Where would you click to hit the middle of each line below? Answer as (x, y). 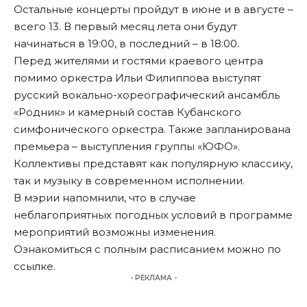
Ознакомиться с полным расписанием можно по (147, 249)
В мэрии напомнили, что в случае (105, 198)
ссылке (34, 267)
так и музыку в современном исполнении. (129, 181)
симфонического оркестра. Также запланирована (152, 130)
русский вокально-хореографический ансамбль (147, 95)
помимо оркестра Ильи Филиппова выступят (137, 78)
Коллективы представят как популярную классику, (153, 164)
